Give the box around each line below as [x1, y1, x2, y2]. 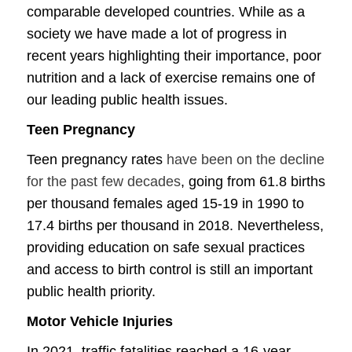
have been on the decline [167, 152, 324, 167]
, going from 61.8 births [181, 174, 325, 189]
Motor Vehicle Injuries [27, 313, 173, 329]
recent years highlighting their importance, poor [27, 48, 321, 64]
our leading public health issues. [27, 92, 228, 108]
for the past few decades [27, 174, 181, 189]
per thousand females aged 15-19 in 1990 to [27, 196, 304, 211]
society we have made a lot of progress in [27, 26, 287, 42]
